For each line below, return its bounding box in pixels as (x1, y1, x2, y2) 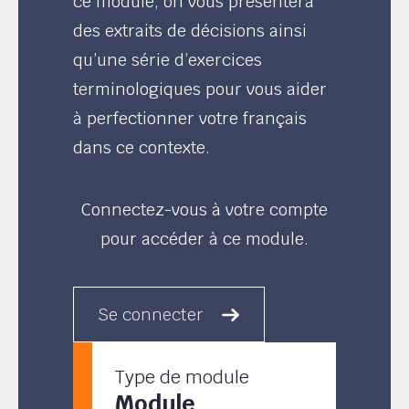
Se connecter (98, 304, 204, 325)
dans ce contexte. (73, 137, 211, 158)
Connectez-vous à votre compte (80, 199, 328, 220)
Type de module (115, 365, 250, 389)
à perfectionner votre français (73, 108, 308, 129)
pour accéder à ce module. (100, 228, 309, 249)
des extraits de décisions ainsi (73, 20, 308, 41)
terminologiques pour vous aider (73, 79, 328, 100)
